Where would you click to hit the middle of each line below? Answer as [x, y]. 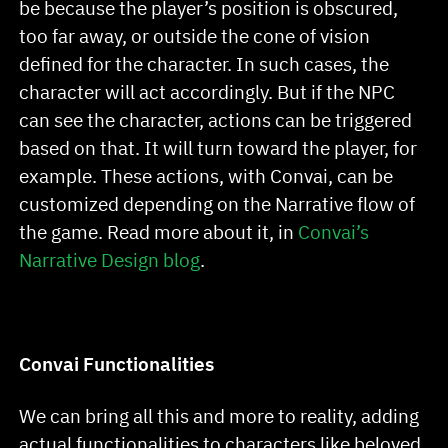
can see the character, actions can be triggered [216, 120]
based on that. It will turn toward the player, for [218, 148]
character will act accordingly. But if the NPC [207, 92]
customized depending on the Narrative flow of [217, 204]
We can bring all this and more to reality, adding [219, 415]
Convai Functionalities [117, 363]
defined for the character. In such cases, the [204, 64]
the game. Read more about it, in [159, 232]
